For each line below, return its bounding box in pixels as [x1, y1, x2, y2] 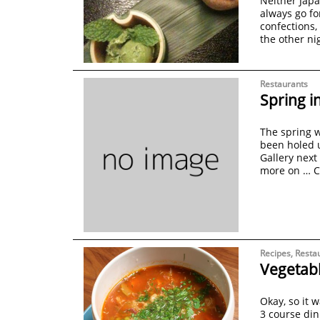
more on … [259, 163, 314, 177]
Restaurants [259, 77, 308, 90]
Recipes [259, 247, 291, 260]
